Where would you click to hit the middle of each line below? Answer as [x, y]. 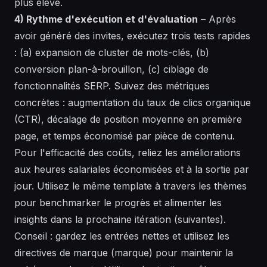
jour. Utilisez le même [64, 186]
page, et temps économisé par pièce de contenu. [125, 136]
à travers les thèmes [199, 186]
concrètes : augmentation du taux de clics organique [133, 103]
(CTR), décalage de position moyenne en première [128, 119]
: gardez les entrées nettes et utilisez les [138, 236]
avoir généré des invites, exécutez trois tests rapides [132, 36]
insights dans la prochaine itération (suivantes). [120, 220]
